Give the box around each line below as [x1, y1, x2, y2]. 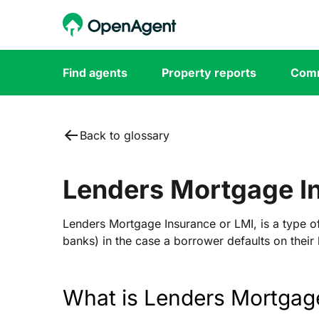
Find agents [63, 66, 127, 80]
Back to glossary [80, 128, 169, 142]
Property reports [162, 66, 256, 80]
